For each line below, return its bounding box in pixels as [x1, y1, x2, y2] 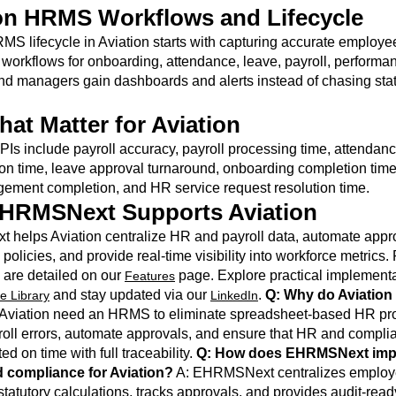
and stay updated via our [49, 287, 210, 302]
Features [125, 269, 175, 283]
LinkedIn [210, 288, 258, 302]
